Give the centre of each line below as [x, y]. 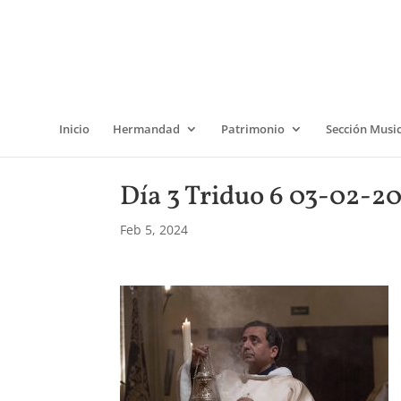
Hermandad [146, 129]
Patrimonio [253, 129]
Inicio [74, 129]
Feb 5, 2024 [154, 230]
